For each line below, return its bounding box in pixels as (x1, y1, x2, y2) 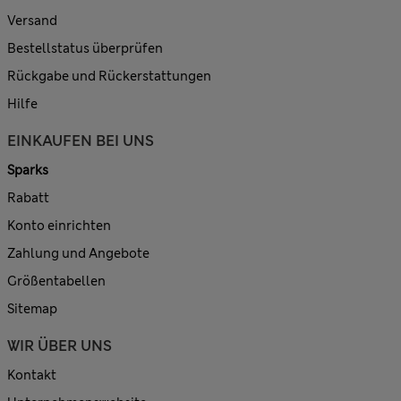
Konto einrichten (7, 218, 111, 235)
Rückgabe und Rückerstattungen (7, 68, 211, 85)
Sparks (7, 162, 48, 179)
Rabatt (7, 190, 49, 207)
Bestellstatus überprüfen (7, 40, 163, 57)
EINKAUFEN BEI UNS (7, 132, 154, 151)
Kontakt (7, 367, 56, 384)
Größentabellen (7, 273, 106, 290)
